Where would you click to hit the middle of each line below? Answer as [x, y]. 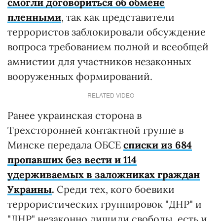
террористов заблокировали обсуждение [107, 32]
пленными [34, 17]
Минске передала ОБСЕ [65, 145]
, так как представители [118, 17]
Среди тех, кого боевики [114, 189]
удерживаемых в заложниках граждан [104, 174]
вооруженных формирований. [80, 76]
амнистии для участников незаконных [99, 61]
